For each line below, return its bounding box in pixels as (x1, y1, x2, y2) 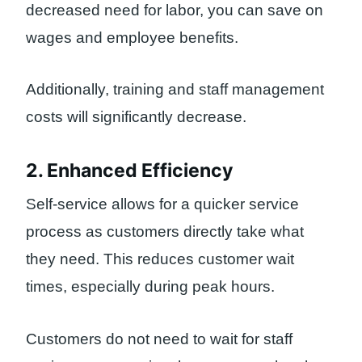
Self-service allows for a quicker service (26, 196, 299, 213)
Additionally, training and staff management (26, 81, 324, 99)
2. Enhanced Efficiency (26, 158, 234, 182)
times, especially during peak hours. (26, 278, 275, 296)
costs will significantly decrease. (26, 108, 246, 126)
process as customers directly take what (26, 223, 304, 241)
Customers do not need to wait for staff (26, 330, 293, 348)
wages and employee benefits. (26, 28, 238, 46)
